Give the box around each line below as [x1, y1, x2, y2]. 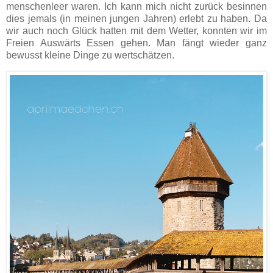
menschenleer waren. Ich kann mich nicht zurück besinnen [6, 1, 267, 12]
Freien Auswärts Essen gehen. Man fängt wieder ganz [6, 38, 267, 49]
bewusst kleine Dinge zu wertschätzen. [6, 50, 174, 61]
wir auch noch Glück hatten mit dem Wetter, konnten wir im [6, 26, 267, 37]
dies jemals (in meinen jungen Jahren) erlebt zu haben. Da [6, 13, 267, 24]
